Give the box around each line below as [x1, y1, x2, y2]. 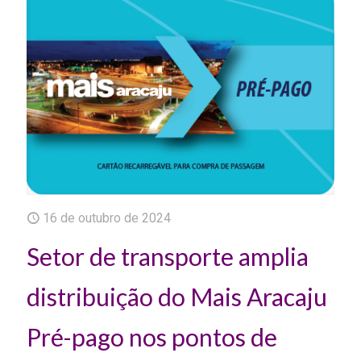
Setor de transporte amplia [27, 241, 309, 271]
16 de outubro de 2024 [43, 210, 171, 226]
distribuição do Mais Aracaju [27, 281, 327, 311]
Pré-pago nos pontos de [27, 322, 277, 351]
